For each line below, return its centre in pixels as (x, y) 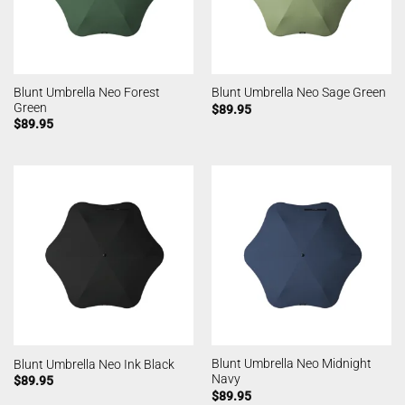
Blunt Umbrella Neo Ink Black (94, 365)
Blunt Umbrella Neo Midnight (291, 364)
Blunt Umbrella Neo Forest (86, 92)
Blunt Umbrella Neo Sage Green (298, 93)
